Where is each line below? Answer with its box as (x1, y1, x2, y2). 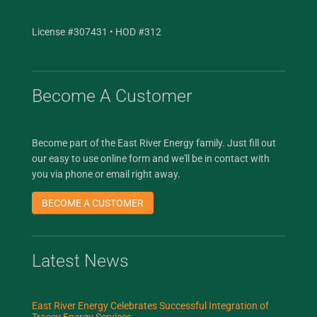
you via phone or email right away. (31, 168, 180, 180)
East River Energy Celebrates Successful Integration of (31, 299, 269, 311)
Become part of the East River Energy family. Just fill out (31, 137, 276, 149)
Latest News (31, 250, 129, 271)
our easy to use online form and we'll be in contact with (31, 153, 270, 165)
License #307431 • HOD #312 (31, 26, 161, 38)
